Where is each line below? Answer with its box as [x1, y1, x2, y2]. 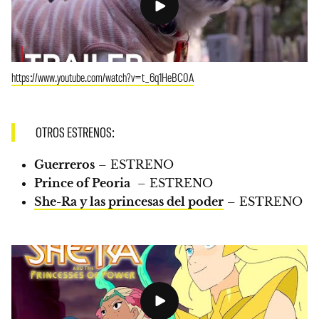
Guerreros [34, 157, 95, 172]
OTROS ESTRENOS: [35, 124, 115, 141]
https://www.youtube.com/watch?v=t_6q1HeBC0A [11, 68, 194, 85]
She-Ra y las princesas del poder [34, 194, 224, 209]
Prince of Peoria [34, 176, 130, 191]
